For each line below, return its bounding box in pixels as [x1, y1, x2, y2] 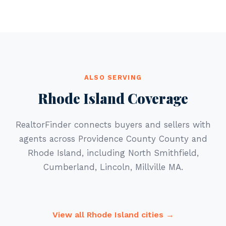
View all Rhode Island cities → [52, 210, 174, 219]
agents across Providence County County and [19, 134, 207, 144]
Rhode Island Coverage [38, 89, 188, 107]
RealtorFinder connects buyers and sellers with [15, 120, 211, 130]
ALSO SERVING [84, 74, 142, 81]
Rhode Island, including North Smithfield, [27, 148, 199, 158]
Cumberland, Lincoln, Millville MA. [43, 162, 183, 172]
